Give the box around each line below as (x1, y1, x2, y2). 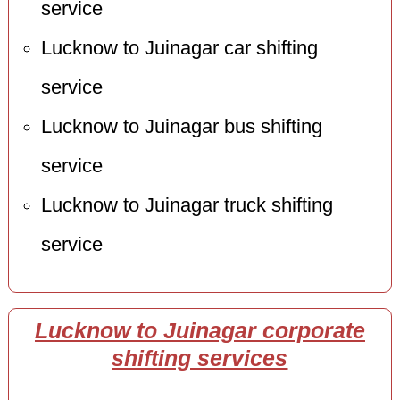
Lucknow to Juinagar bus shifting (40, 116, 322, 138)
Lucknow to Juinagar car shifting (40, 37, 318, 60)
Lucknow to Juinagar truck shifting (40, 195, 333, 217)
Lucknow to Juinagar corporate (34, 319, 365, 344)
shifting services (112, 346, 288, 371)
